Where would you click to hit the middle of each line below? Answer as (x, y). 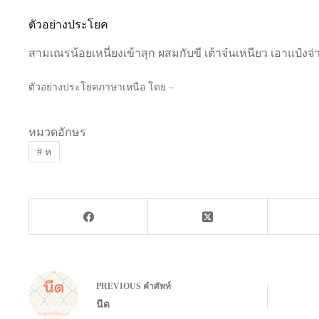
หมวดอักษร (57, 132)
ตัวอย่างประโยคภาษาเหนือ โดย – (101, 87)
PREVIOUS (120, 287)
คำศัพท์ (157, 287)
